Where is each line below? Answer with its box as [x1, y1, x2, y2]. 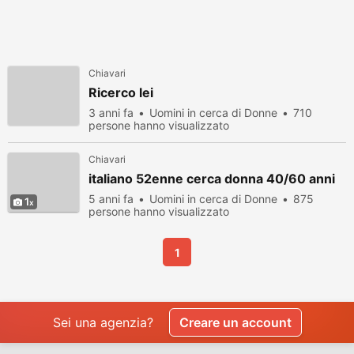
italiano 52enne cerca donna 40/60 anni [88, 171, 335, 186]
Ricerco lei [88, 85, 153, 100]
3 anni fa [88, 106, 134, 119]
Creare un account [179, 314, 292, 330]
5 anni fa [88, 192, 134, 205]
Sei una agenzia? [52, 314, 153, 330]
